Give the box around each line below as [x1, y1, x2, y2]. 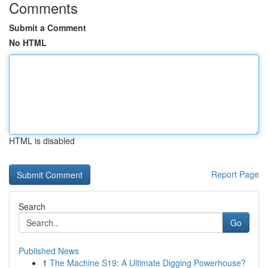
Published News [19, 245, 79, 257]
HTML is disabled [9, 135, 75, 147]
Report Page [211, 168, 259, 180]
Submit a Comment [9, 22, 86, 33]
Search [19, 200, 45, 212]
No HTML [9, 36, 47, 48]
